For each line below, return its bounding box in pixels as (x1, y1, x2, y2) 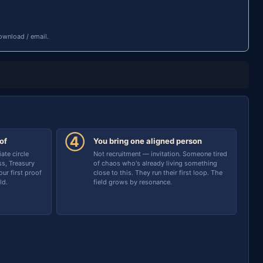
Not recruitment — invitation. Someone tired (93, 150, 227, 158)
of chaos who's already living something (93, 159, 217, 167)
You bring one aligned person (93, 136, 202, 146)
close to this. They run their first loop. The (93, 168, 222, 177)
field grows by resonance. (93, 178, 172, 186)
